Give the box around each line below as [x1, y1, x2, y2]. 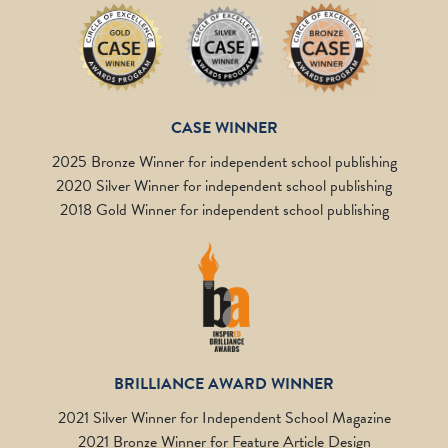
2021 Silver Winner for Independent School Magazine [57, 406, 391, 430]
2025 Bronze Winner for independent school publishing [51, 150, 397, 174]
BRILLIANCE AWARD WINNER [114, 372, 334, 396]
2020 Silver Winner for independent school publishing [56, 174, 392, 198]
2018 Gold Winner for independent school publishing [59, 198, 389, 222]
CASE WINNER [170, 116, 278, 140]
